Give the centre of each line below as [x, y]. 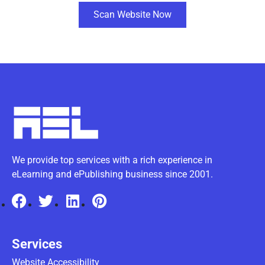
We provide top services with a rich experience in [112, 160]
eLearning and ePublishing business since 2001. [112, 174]
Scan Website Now [132, 15]
